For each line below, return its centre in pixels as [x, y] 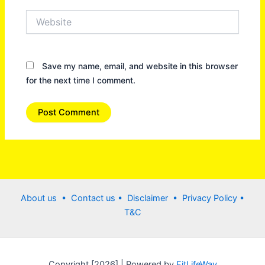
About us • [46, 198]
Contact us [94, 198]
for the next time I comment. [81, 80]
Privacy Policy [211, 198]
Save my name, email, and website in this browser [140, 66]
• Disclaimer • [150, 198]
